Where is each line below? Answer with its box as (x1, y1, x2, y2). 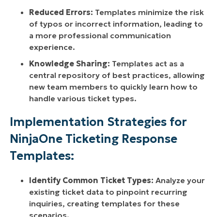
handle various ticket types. (29, 93, 137, 104)
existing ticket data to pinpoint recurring (29, 187, 187, 197)
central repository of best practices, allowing (29, 70, 205, 80)
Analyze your (154, 175, 205, 186)
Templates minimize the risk (93, 7, 204, 17)
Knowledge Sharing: (29, 59, 110, 69)
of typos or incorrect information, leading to (29, 19, 203, 29)
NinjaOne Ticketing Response (10, 132, 177, 147)
